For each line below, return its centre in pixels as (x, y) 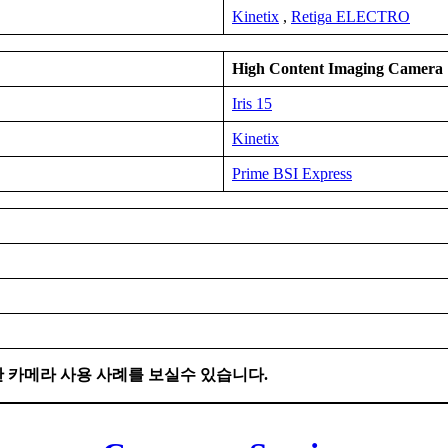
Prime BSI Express (292, 174)
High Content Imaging (308, 69)
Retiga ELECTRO (350, 17)
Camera (415, 69)
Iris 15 (252, 104)
